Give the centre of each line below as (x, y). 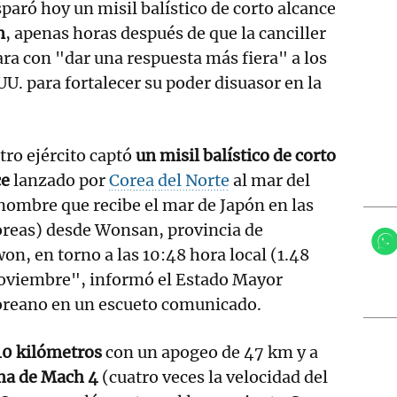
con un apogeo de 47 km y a (210, 352)
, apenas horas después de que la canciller (166, 33)
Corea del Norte (170, 180)
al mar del (270, 180)
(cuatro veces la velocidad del (213, 377)
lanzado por (60, 180)
